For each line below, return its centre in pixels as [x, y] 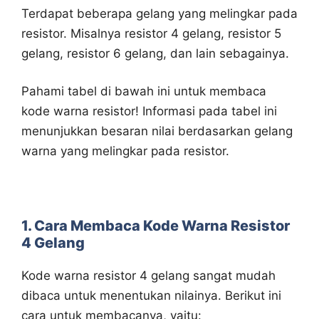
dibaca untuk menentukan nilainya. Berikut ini [151, 296]
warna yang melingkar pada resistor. [125, 151]
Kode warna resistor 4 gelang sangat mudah [148, 276]
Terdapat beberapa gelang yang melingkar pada [159, 13]
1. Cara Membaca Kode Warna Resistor [156, 226]
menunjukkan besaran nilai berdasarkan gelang [157, 131]
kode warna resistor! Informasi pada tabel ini [149, 111]
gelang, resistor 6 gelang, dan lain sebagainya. [155, 53]
